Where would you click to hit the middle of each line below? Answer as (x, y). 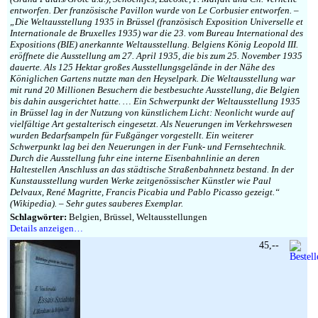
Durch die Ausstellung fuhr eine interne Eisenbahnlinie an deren (135, 158)
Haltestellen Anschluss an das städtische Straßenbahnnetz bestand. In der (152, 169)
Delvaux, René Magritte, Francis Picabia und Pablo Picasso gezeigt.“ (145, 192)
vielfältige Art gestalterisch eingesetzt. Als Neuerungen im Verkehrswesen (151, 124)
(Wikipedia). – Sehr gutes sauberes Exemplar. (97, 203)
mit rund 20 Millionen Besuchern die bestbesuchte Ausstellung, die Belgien (155, 90)
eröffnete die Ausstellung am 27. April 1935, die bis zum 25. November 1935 (156, 56)
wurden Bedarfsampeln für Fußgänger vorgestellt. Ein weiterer (132, 135)
